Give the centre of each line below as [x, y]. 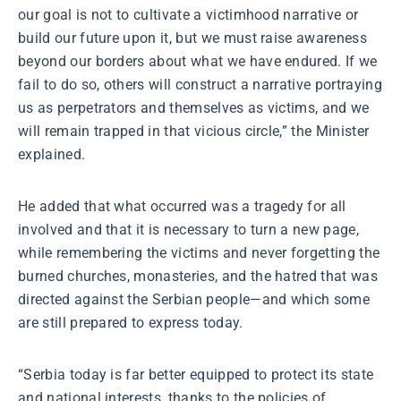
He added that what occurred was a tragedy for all [182, 206]
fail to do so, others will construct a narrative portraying [200, 85]
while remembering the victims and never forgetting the [199, 253]
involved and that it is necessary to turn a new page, [188, 230]
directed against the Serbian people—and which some [194, 299]
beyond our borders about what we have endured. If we [198, 61]
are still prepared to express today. [131, 323]
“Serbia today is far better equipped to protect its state [196, 375]
